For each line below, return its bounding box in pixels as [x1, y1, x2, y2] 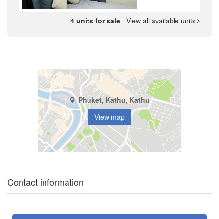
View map [94, 112, 125, 122]
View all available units [122, 15, 197, 25]
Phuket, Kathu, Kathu [78, 95, 150, 105]
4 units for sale [70, 15, 122, 25]
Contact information [7, 175, 84, 188]
